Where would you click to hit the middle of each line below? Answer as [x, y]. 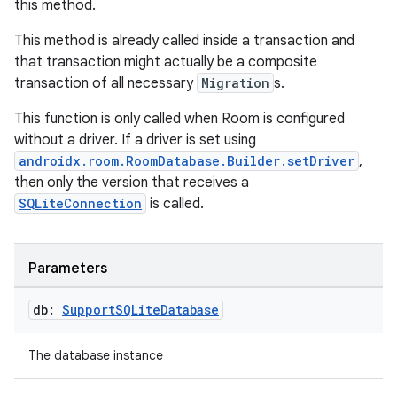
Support [89, 310]
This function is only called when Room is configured [179, 119]
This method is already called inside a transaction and [184, 41]
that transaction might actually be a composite [166, 62]
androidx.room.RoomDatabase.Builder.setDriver [187, 161]
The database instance [96, 355]
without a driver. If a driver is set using [135, 140]
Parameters [68, 269]
